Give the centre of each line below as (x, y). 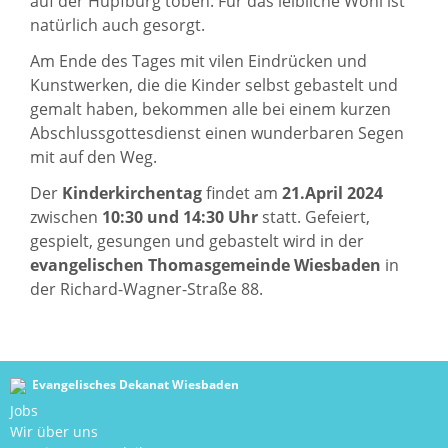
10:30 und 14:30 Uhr (182, 217)
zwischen (66, 217)
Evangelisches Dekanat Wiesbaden (135, 384)
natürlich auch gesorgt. (117, 25)
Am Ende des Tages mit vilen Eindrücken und (198, 61)
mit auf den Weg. (93, 157)
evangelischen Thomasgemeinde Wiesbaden (205, 265)
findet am (242, 193)
